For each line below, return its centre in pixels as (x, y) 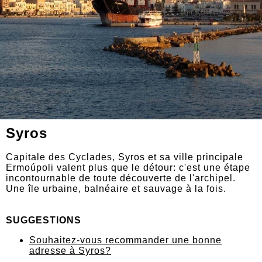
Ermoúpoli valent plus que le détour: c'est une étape (128, 168)
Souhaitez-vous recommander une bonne (125, 240)
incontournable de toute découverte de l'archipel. (121, 178)
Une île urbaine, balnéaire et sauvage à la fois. (116, 189)
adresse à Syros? (70, 251)
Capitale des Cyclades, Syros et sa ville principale (125, 157)
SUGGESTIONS (44, 220)
